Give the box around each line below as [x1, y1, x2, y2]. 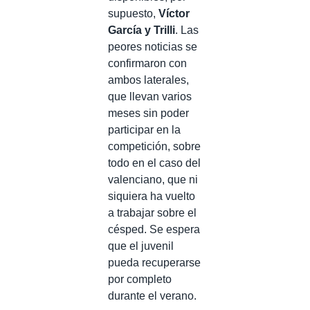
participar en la [108, 124, 181, 136]
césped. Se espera [108, 224, 200, 235]
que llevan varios [108, 91, 192, 102]
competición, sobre [108, 140, 201, 152]
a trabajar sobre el [108, 207, 197, 219]
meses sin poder [108, 107, 189, 119]
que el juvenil [108, 240, 174, 252]
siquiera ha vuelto [108, 190, 195, 202]
